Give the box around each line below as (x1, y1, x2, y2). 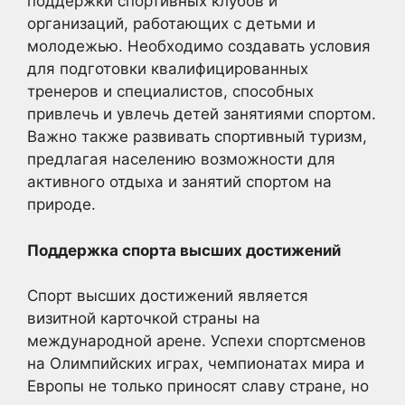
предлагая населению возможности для (27, 150, 335, 168)
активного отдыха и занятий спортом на (27, 173, 332, 191)
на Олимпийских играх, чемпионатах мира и (27, 354, 364, 372)
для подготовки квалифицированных (27, 60, 308, 78)
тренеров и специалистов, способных (27, 82, 314, 100)
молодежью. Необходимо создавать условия (27, 37, 371, 55)
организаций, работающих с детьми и (27, 14, 316, 33)
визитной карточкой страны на (27, 309, 260, 327)
